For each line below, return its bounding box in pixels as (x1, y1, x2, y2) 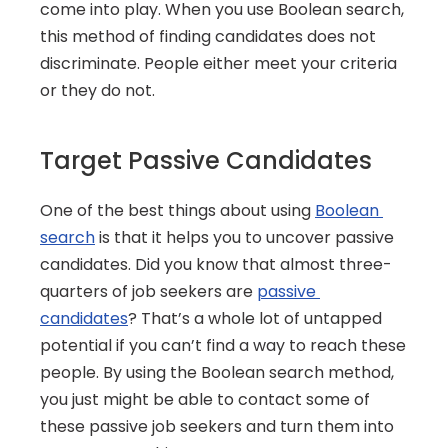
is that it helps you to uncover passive (95, 226, 394, 249)
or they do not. (40, 79, 155, 102)
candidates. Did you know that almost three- (40, 253, 392, 276)
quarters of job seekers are (40, 280, 257, 303)
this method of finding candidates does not (40, 25, 376, 48)
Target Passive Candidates (40, 144, 372, 177)
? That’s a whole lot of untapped (128, 307, 382, 330)
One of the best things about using (40, 199, 315, 222)
